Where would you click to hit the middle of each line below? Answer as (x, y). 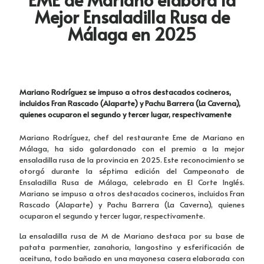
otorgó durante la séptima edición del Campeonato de (132, 171)
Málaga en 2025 (132, 33)
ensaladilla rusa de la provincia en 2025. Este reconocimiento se (132, 159)
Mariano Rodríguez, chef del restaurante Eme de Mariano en (132, 137)
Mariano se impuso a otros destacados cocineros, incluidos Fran (132, 193)
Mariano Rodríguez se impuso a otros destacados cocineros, (125, 92)
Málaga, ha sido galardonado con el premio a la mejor (132, 148)
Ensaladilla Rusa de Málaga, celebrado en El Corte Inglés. (132, 182)
